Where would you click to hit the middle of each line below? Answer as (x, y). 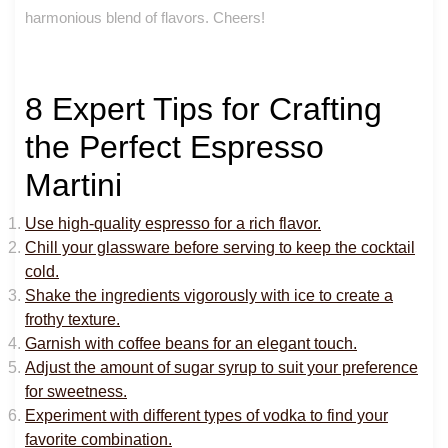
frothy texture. (72, 319)
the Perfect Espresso (174, 146)
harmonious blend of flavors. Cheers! (145, 17)
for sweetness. (76, 391)
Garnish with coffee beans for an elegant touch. (191, 343)
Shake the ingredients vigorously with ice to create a (209, 295)
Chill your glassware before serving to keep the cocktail (220, 247)
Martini (73, 184)
